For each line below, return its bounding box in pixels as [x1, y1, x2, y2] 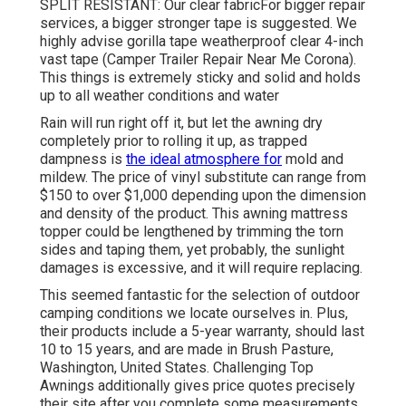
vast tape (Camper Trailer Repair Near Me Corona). [40, 51, 356, 69]
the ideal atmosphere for [126, 150, 282, 169]
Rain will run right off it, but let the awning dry [40, 114, 323, 132]
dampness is [40, 150, 126, 169]
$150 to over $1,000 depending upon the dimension [40, 187, 366, 205]
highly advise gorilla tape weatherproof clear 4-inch [40, 33, 363, 51]
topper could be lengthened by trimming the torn [40, 223, 343, 241]
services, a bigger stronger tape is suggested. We [40, 14, 357, 33]
